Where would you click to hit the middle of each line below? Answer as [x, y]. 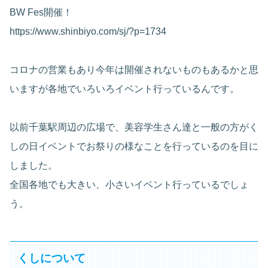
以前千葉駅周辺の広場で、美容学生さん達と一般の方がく [134, 127]
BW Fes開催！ [41, 13]
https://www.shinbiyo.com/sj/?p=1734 [88, 32]
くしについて [52, 258]
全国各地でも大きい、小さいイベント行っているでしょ [129, 185]
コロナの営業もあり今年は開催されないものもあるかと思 [134, 70]
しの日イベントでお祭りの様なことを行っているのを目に [134, 147]
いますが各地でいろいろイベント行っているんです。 [124, 89]
